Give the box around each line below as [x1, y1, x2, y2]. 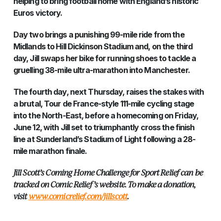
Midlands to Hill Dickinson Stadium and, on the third [13, 41, 193, 51]
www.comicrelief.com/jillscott [28, 190, 128, 201]
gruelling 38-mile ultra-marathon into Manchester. [13, 65, 190, 75]
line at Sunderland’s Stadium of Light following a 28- [13, 134, 196, 144]
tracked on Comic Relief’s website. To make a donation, [13, 179, 196, 189]
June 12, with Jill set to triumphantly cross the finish [13, 122, 195, 132]
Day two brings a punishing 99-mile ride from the [13, 29, 184, 39]
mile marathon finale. [13, 146, 87, 156]
